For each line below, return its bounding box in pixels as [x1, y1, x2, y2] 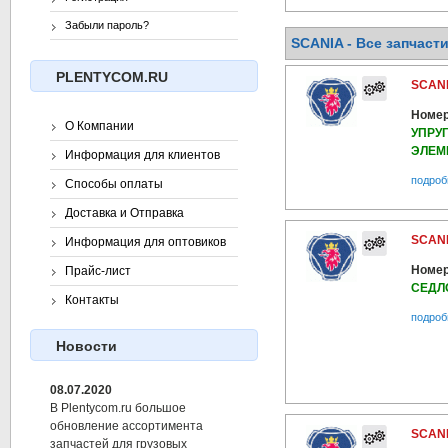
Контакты [65, 293, 119, 308]
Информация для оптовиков [65, 235, 226, 250]
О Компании [65, 119, 134, 134]
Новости [56, 338, 117, 355]
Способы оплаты [65, 177, 163, 192]
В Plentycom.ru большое [50, 401, 186, 416]
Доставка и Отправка [65, 206, 184, 221]
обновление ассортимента [50, 419, 203, 434]
